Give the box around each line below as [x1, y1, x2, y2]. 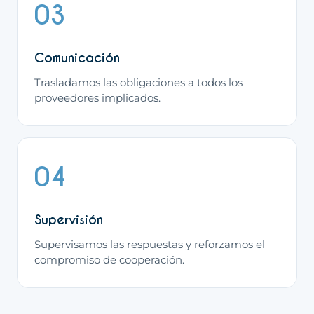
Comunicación [34, 50, 120, 66]
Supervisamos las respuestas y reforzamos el [34, 238, 265, 251]
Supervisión [34, 212, 103, 228]
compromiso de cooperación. [34, 254, 184, 266]
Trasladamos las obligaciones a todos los [34, 76, 243, 89]
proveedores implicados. [34, 92, 161, 104]
